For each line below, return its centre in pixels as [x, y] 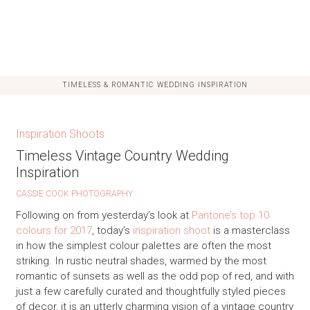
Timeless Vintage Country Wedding [122, 156]
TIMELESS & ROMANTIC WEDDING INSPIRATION [155, 85]
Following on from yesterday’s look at [103, 215]
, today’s [112, 230]
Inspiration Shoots [60, 134]
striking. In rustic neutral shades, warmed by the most [141, 261]
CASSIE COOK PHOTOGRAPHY [74, 194]
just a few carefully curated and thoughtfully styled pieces [151, 291]
